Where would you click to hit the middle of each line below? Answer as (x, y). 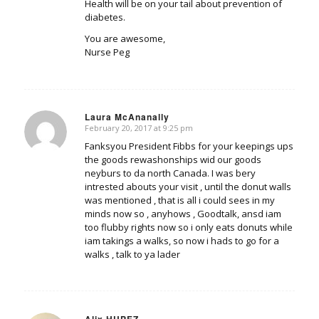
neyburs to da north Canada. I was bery (170, 173)
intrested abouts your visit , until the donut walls (188, 187)
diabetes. (105, 17)
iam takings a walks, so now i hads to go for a (182, 241)
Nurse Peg (107, 52)
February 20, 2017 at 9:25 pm (138, 128)
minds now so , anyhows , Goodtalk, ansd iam (183, 214)
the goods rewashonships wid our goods (173, 160)
